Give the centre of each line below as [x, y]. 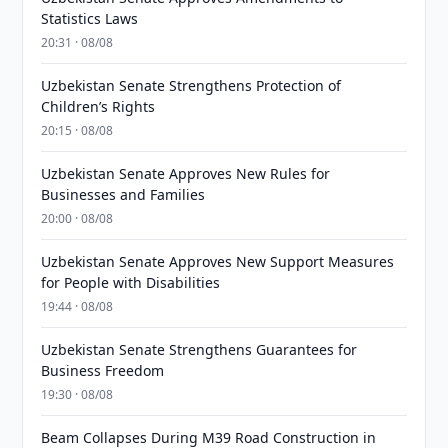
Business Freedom [103, 370]
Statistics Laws [90, 18]
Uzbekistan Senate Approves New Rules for [186, 173]
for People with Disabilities [131, 282]
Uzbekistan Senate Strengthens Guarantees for [199, 349]
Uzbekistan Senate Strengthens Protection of [191, 85]
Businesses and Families [123, 194]
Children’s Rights [98, 106]
